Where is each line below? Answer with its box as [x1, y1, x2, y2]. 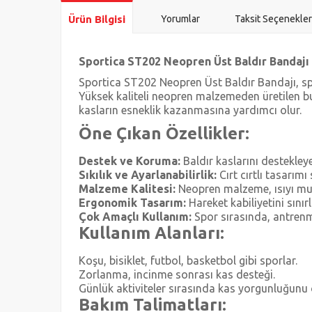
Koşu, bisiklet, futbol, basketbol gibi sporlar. [79, 254, 297, 267]
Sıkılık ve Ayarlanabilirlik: [79, 169, 217, 182]
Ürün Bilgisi [68, 13, 125, 26]
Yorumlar [161, 13, 200, 25]
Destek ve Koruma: [79, 155, 180, 168]
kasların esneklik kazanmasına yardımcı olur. [79, 104, 302, 117]
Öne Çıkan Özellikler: [79, 124, 249, 143]
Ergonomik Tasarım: [79, 196, 186, 210]
